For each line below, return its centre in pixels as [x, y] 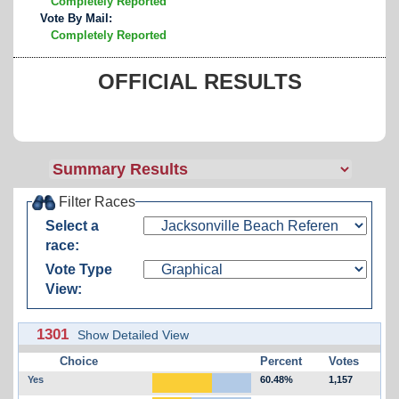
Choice [79, 361]
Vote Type [79, 269]
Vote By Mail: [76, 18]
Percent [281, 361]
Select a [73, 225]
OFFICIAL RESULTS [199, 81]
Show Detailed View [133, 334]
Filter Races [96, 201]
